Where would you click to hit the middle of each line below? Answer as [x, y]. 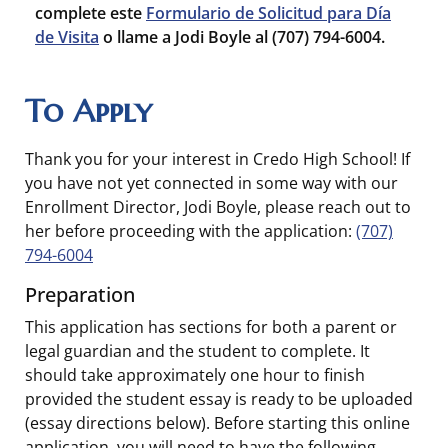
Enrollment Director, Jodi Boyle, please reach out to [218, 207]
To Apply [88, 111]
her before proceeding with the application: [190, 231]
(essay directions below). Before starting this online [217, 423]
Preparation [80, 294]
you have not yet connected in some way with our [211, 183]
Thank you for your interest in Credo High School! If [217, 159]
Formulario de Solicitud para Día [268, 13]
